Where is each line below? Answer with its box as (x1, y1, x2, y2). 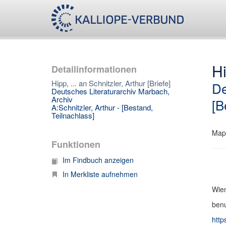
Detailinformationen (51, 63, 137, 76)
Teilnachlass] (51, 110, 94, 121)
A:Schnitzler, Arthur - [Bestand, (51, 102, 153, 112)
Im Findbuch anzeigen (63, 155, 134, 165)
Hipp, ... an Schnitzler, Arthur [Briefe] (51, 78, 171, 88)
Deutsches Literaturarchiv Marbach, (51, 86, 169, 96)
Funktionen (51, 138, 100, 151)
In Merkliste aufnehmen (63, 169, 138, 179)
